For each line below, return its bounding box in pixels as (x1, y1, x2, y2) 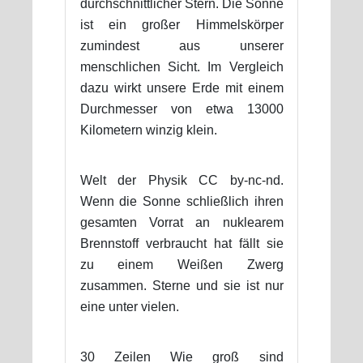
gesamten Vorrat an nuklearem (79, 215, 284, 229)
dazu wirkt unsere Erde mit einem (79, 80, 284, 95)
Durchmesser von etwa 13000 (79, 101, 284, 116)
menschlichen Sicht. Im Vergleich (79, 59, 284, 74)
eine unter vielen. (79, 299, 179, 314)
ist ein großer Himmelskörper (79, 17, 284, 32)
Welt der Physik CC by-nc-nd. (79, 173, 284, 187)
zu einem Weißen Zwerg (79, 257, 284, 271)
